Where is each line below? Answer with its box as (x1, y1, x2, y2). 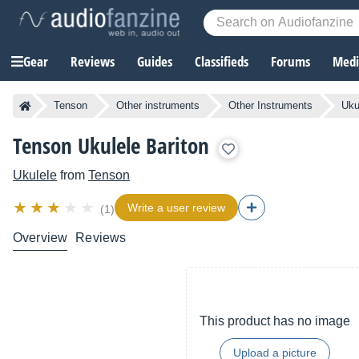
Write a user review (127, 201, 225, 215)
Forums (271, 52, 310, 71)
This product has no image (200, 314, 350, 329)
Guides (137, 52, 172, 71)
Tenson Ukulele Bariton (13, 131, 209, 161)
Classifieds (195, 52, 248, 71)
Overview (13, 231, 68, 245)
